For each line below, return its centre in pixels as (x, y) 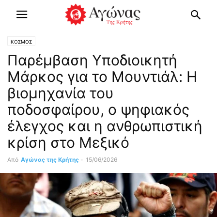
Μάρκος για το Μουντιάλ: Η (102, 77)
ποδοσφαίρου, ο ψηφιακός (98, 109)
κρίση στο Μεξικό (68, 142)
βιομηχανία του (61, 93)
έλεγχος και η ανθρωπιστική (105, 126)
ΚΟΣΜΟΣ (21, 42)
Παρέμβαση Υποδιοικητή (92, 60)
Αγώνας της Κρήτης (50, 160)
